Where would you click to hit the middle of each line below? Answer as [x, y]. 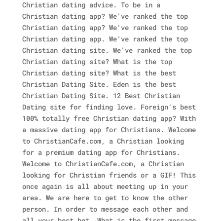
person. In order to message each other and [105, 209]
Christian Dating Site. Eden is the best [99, 84]
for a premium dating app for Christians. [101, 152]
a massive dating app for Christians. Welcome [109, 129]
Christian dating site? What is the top [97, 61]
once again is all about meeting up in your [105, 186]
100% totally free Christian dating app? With [109, 118]
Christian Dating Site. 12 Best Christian [101, 95]
